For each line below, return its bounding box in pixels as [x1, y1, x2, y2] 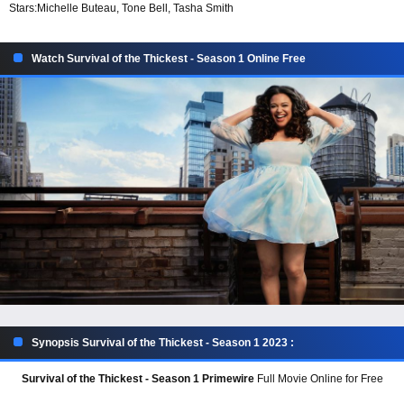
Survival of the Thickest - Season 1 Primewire [21, 372, 254, 386]
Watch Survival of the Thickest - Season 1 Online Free [32, 52, 306, 66]
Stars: [9, 2, 37, 15]
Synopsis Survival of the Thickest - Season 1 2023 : [32, 336, 294, 350]
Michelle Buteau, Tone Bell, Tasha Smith [37, 2, 234, 15]
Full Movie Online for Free [253, 372, 383, 386]
